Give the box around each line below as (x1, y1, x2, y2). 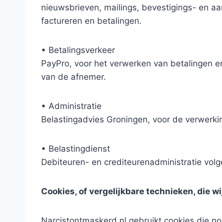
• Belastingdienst (41, 143, 110, 154)
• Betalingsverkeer (41, 45, 115, 55)
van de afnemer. (41, 71, 106, 82)
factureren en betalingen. (41, 15, 142, 26)
